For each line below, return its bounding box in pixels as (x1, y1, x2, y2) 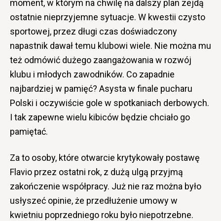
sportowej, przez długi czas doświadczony (10, 26, 177, 37)
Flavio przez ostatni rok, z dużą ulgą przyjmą (10, 166, 183, 177)
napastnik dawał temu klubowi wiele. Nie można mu (10, 40, 211, 51)
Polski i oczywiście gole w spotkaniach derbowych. (10, 97, 209, 108)
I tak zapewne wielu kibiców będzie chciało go (10, 111, 190, 122)
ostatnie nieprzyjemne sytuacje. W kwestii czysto (10, 11, 205, 22)
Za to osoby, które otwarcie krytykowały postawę (10, 152, 200, 163)
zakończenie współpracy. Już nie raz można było (10, 181, 201, 191)
